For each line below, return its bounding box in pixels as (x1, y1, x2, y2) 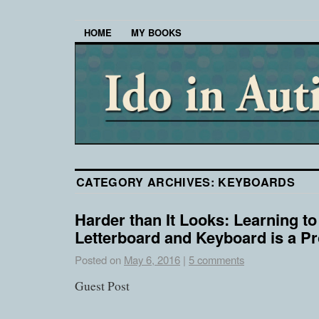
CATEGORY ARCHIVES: (76, 174, 219, 191)
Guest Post (75, 278, 130, 295)
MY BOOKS (131, 26, 182, 40)
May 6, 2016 (124, 252, 180, 268)
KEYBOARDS (218, 174, 296, 191)
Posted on (75, 252, 121, 268)
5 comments (189, 252, 244, 268)
